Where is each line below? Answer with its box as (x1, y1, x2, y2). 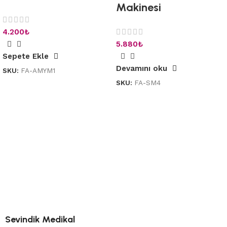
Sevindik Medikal (5, 214, 75, 225)
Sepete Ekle (3, 52, 49, 61)
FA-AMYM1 (21, 66, 55, 75)
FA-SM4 (134, 79, 161, 87)
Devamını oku (116, 64, 167, 73)
